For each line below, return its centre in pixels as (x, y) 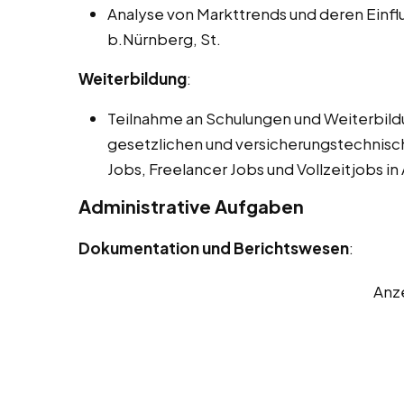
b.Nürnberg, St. (164, 39)
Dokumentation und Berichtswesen (214, 248)
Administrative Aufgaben (191, 207)
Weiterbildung (133, 79)
